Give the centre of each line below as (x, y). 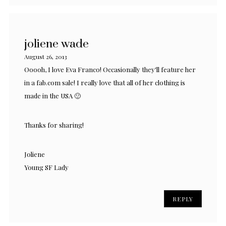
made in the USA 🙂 (52, 95)
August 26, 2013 (46, 56)
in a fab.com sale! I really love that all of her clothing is (105, 82)
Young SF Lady (46, 167)
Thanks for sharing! (54, 125)
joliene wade (56, 44)
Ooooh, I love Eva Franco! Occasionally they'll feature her (110, 69)
